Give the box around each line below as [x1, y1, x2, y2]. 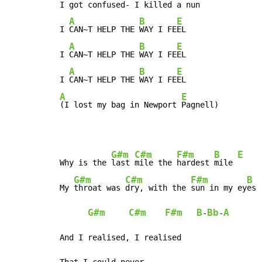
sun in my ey [191, 182, 247, 192]
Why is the [60, 157, 111, 167]
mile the [135, 157, 177, 167]
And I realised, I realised [60, 232, 181, 242]
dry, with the [125, 182, 191, 192]
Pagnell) [181, 99, 219, 109]
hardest [177, 157, 214, 167]
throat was [74, 182, 125, 192]
